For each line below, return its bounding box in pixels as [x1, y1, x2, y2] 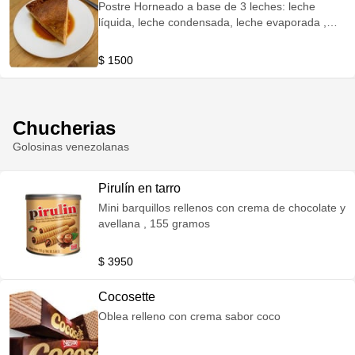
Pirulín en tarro [98, 181, 181, 195]
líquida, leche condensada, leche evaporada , [98, 16, 326, 29]
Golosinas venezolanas [13, 140, 129, 153]
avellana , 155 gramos [98, 217, 210, 230]
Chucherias [13, 117, 116, 139]
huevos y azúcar [98, 32, 181, 44]
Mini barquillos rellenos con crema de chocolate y [98, 201, 345, 214]
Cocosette [98, 290, 155, 303]
